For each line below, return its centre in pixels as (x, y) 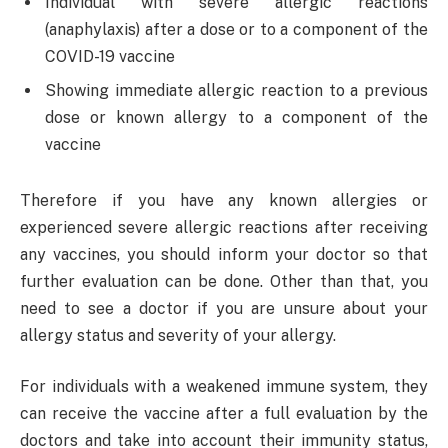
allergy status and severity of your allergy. (178, 335)
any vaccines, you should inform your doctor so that (224, 254)
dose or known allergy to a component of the (236, 117)
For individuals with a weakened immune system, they (224, 387)
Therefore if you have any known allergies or (224, 200)
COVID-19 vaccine (110, 56)
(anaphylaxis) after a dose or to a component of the (236, 29)
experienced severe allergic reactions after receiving (224, 227)
